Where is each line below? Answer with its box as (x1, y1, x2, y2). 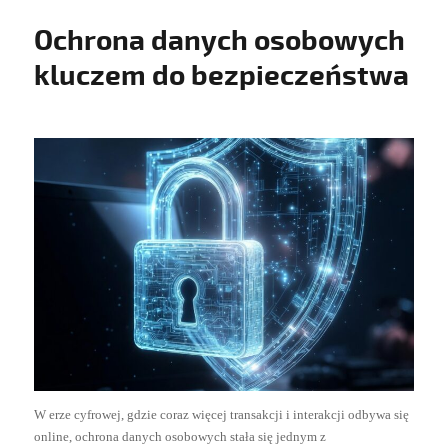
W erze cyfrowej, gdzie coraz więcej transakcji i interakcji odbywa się (34, 406, 410, 422)
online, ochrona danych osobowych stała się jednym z (34, 428, 327, 444)
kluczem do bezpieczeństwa (34, 58, 410, 95)
